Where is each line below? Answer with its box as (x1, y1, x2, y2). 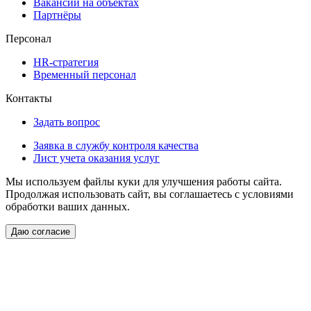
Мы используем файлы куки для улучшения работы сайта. (6, 175, 282, 187)
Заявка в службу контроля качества (33, 139, 199, 151)
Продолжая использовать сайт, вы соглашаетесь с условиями (6, 187, 294, 200)
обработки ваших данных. (6, 200, 130, 212)
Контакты (6, 92, 52, 104)
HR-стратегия (33, 56, 99, 68)
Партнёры (33, 8, 81, 21)
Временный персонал (33, 68, 136, 81)
